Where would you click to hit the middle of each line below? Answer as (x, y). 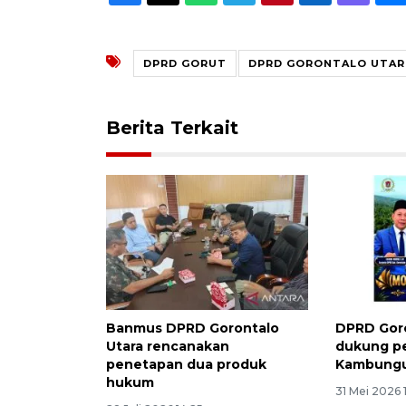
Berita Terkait (172, 127)
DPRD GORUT (185, 63)
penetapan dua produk (186, 364)
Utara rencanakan (168, 346)
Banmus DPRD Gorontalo (193, 328)
